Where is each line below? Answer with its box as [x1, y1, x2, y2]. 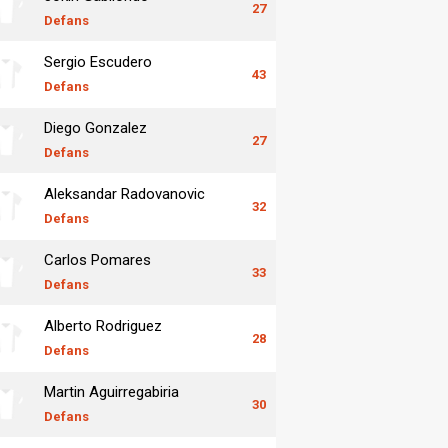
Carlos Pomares [44, 250, 151, 269]
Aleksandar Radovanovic [44, 184, 205, 203]
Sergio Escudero [44, 52, 152, 71]
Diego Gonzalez [44, 118, 147, 137]
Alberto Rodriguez [44, 316, 162, 335]
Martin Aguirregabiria [44, 382, 179, 401]
